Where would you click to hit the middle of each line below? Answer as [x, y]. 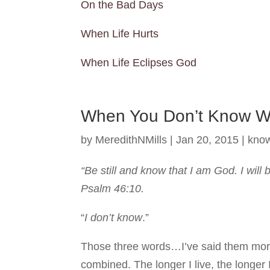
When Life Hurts [120, 34]
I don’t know [114, 218]
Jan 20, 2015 [208, 140]
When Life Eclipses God [139, 63]
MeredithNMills [131, 140]
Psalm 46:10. [113, 189]
